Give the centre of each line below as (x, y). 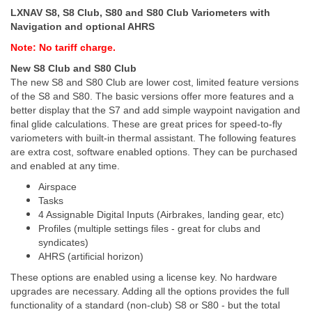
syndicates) (63, 242)
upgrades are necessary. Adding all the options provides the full (150, 291)
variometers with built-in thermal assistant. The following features (153, 138)
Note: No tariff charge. (63, 47)
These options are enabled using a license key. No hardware (144, 277)
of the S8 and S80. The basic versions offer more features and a (152, 96)
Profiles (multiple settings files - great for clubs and (149, 228)
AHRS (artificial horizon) (91, 256)
